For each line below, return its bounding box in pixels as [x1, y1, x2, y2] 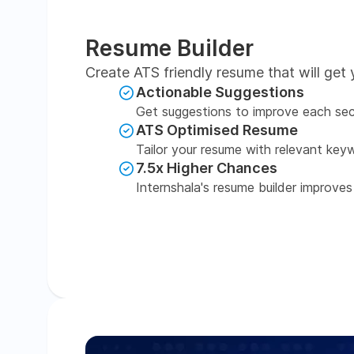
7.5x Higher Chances [136, 160, 277, 176]
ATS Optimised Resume [136, 122, 298, 138]
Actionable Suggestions [136, 84, 304, 100]
